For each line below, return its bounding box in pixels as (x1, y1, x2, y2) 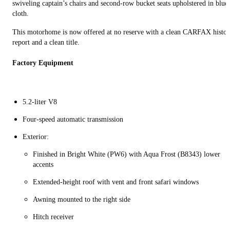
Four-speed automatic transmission (23, 115, 125, 123)
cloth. (12, 9, 29, 17)
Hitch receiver (33, 213, 76, 221)
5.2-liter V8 (23, 98, 61, 106)
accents (33, 160, 55, 168)
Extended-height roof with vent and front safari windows (33, 178, 203, 186)
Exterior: (23, 132, 53, 141)
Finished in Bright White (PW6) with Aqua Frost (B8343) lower (33, 150, 220, 158)
